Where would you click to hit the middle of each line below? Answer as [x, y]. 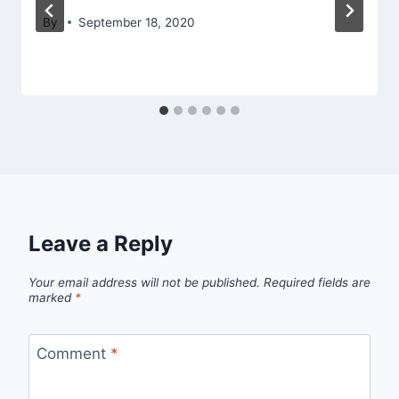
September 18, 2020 [137, 22]
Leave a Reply [101, 243]
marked [52, 297]
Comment [73, 354]
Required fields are [317, 282]
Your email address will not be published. [144, 282]
